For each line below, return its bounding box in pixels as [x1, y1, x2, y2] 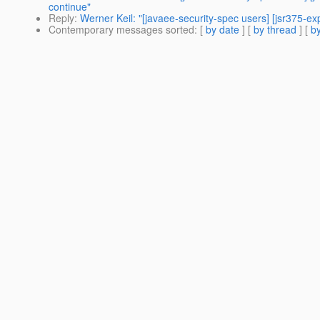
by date [206, 22, 239, 37]
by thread [254, 22, 296, 37]
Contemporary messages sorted [49, 22, 194, 37]
